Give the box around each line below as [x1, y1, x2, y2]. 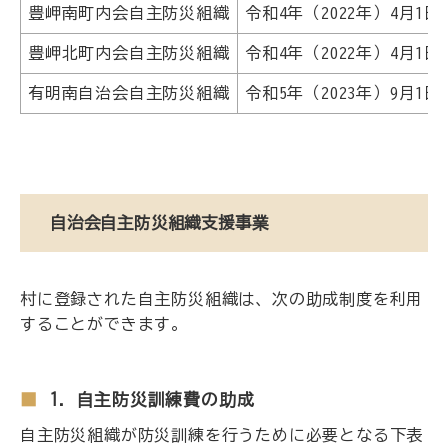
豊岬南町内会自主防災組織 [28, 4, 230, 21]
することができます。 [20, 315, 188, 332]
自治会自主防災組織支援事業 [50, 213, 269, 231]
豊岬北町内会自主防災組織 [28, 44, 230, 61]
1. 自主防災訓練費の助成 [50, 390, 255, 408]
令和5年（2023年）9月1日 [245, 84, 441, 101]
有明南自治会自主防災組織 [28, 84, 230, 101]
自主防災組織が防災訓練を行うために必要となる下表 [20, 426, 424, 443]
